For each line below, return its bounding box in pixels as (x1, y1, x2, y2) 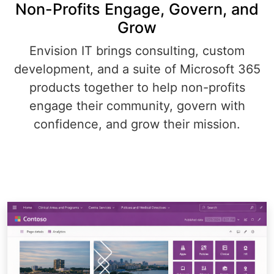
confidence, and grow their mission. (34, 117, 240, 132)
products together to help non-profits (29, 80, 245, 95)
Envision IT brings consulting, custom (29, 43, 245, 59)
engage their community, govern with (29, 98, 245, 114)
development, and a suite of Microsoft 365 (13, 62, 261, 77)
